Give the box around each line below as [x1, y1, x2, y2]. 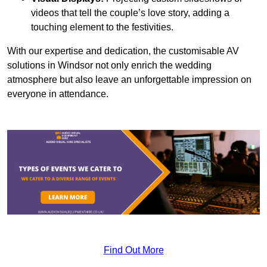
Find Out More [103, 244, 164, 255]
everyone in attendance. [7, 89, 108, 100]
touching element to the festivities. [31, 22, 173, 33]
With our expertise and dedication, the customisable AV [7, 46, 239, 57]
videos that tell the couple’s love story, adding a [31, 8, 229, 18]
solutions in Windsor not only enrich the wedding [7, 60, 212, 71]
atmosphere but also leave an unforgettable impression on [7, 74, 252, 85]
